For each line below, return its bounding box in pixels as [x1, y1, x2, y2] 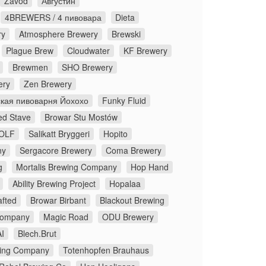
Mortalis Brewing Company [16, 160, 117, 173]
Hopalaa [109, 177, 141, 189]
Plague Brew [6, 44, 53, 56]
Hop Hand [131, 160, 169, 173]
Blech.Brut [18, 227, 56, 239]
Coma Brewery [106, 144, 161, 156]
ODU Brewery [102, 210, 154, 223]
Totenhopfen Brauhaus [63, 243, 149, 256]
